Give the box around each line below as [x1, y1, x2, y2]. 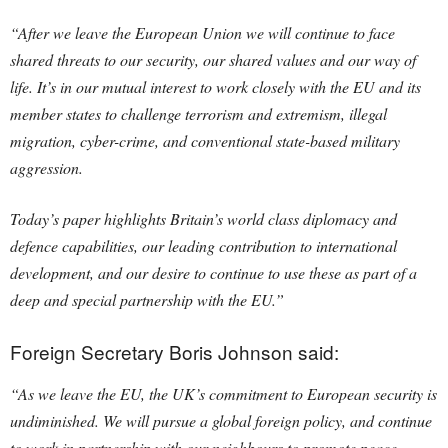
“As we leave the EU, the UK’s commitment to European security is [10, 383, 437, 404]
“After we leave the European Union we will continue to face [10, 22, 395, 43]
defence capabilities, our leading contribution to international [10, 235, 397, 256]
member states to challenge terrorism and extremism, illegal [10, 103, 387, 124]
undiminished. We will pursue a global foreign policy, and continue [10, 410, 432, 431]
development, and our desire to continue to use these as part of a [10, 262, 417, 283]
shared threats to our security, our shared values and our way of [10, 49, 416, 70]
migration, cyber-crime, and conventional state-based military [10, 130, 400, 151]
